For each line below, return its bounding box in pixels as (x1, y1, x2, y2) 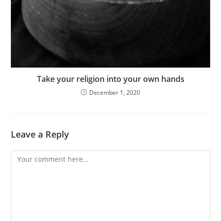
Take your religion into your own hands (37, 74, 184, 85)
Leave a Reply (11, 128, 70, 141)
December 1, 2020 (89, 88, 140, 97)
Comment (10, 151, 43, 161)
